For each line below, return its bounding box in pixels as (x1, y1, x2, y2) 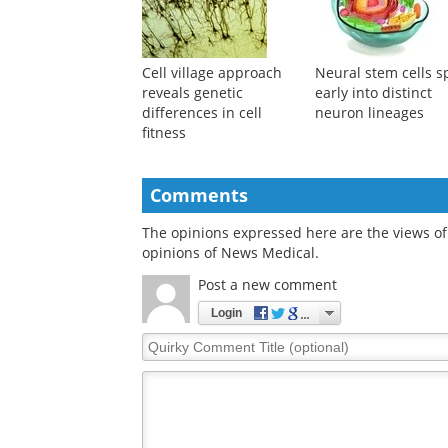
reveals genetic (142, 83, 243, 103)
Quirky (141, 332, 188, 352)
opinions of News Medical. (142, 243, 319, 263)
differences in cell (142, 103, 262, 123)
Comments (150, 183, 248, 208)
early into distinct (315, 83, 433, 103)
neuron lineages (315, 103, 425, 123)
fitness (142, 123, 186, 143)
